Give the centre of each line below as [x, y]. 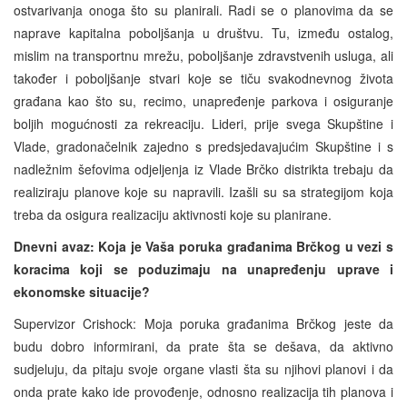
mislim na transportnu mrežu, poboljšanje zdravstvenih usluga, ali [203, 55]
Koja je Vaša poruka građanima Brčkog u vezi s [246, 246]
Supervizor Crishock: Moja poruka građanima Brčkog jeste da [203, 323]
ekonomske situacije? [82, 291]
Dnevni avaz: [54, 246]
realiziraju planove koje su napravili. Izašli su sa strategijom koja [203, 191]
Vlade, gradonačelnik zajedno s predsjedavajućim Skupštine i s [203, 146]
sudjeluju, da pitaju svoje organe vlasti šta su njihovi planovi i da [203, 368]
